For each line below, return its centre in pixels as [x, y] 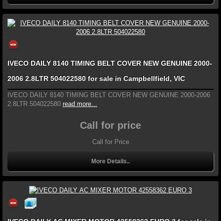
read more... [80, 104]
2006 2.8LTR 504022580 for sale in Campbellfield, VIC [96, 78]
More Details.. [110, 161]
